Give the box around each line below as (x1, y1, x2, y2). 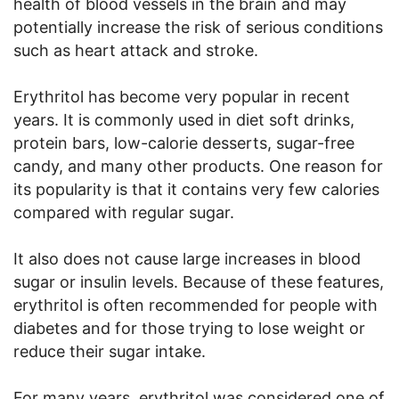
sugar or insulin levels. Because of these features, (13, 273, 384, 291)
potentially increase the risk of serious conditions (13, 18, 383, 37)
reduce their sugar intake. (13, 342, 206, 361)
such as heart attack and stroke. (13, 41, 258, 60)
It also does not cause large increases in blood (13, 249, 361, 268)
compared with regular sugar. (13, 203, 234, 222)
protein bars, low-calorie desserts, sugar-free (13, 134, 354, 152)
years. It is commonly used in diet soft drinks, (13, 110, 354, 129)
